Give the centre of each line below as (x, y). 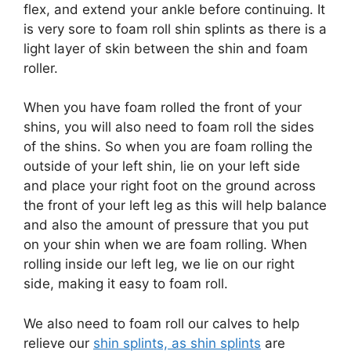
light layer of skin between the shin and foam (166, 48)
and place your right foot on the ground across (170, 186)
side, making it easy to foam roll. (126, 284)
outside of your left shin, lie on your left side (162, 166)
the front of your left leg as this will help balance (175, 206)
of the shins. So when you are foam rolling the (168, 147)
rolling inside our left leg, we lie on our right (159, 264)
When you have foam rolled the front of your (163, 108)
